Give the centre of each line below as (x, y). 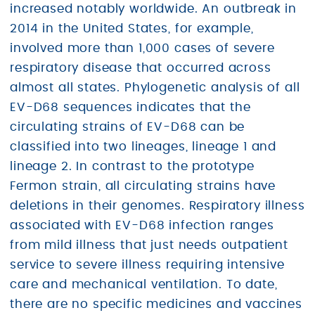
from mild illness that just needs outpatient (149, 245)
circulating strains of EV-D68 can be (128, 127)
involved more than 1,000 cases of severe (142, 48)
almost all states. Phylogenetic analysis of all (155, 88)
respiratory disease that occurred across (141, 68)
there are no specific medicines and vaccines (156, 304)
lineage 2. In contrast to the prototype (132, 166)
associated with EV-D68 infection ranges (142, 225)
